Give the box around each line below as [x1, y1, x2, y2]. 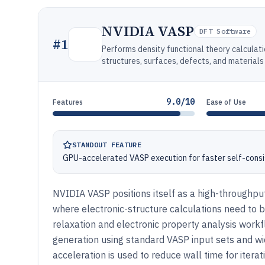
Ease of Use [206, 98, 247, 106]
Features [53, 98, 83, 106]
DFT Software [199, 27, 251, 35]
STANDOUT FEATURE [72, 140, 141, 149]
